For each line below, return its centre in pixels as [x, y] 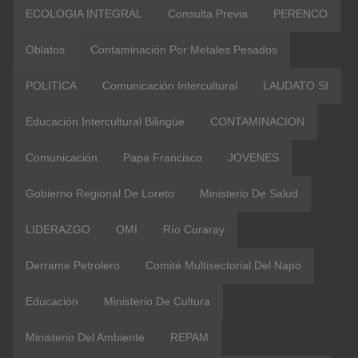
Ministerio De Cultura [157, 301]
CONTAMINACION [257, 121]
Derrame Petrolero [73, 265]
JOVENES [253, 157]
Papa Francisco [163, 157]
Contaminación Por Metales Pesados [184, 50]
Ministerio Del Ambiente [85, 337]
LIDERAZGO [58, 229]
